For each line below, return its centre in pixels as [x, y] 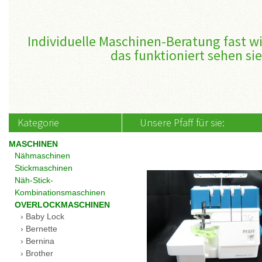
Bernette [42, 229]
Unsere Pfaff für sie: [182, 123]
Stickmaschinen [44, 168]
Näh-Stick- [34, 180]
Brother [39, 253]
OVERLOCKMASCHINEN [62, 205]
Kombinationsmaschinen [60, 192]
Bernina [40, 241]
